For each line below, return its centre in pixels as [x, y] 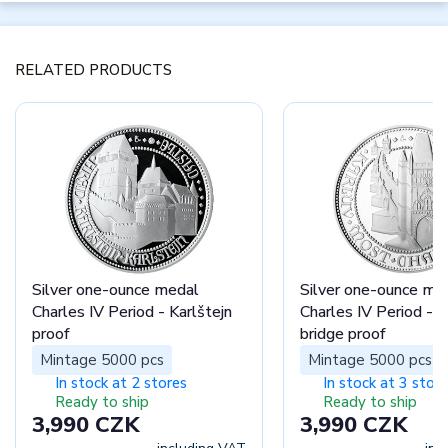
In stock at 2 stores [120, 382]
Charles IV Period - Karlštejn [132, 312]
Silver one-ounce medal [115, 290]
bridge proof [343, 334]
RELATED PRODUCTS [93, 70]
